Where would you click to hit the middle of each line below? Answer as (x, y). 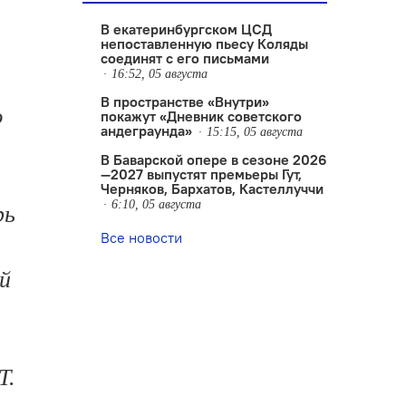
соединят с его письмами (185, 58)
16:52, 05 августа (159, 74)
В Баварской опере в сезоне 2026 (214, 159)
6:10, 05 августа (156, 204)
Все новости (141, 237)
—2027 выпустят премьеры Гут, (201, 174)
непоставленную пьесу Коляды (204, 43)
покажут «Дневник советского (201, 116)
